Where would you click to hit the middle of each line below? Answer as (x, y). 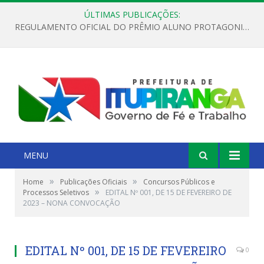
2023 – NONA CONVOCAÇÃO (72, 203)
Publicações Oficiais (93, 181)
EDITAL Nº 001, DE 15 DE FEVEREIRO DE (169, 192)
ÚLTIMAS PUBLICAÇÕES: (132, 14)
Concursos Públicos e (179, 181)
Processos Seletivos (56, 192)
